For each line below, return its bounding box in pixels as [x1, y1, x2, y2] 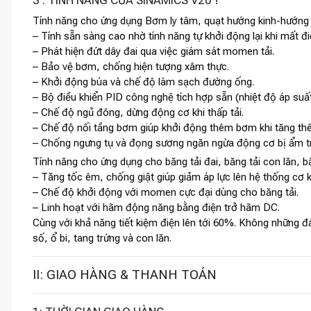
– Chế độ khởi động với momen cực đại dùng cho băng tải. [33, 186, 299, 199]
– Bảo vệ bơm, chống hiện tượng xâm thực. [33, 60, 229, 74]
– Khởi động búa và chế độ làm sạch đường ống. [33, 76, 254, 89]
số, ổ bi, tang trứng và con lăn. [33, 232, 171, 245]
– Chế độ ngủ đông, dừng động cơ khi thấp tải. [33, 106, 244, 119]
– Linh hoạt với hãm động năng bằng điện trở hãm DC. [33, 201, 280, 215]
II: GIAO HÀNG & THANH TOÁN [33, 267, 217, 283]
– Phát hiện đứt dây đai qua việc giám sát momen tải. [33, 45, 274, 58]
